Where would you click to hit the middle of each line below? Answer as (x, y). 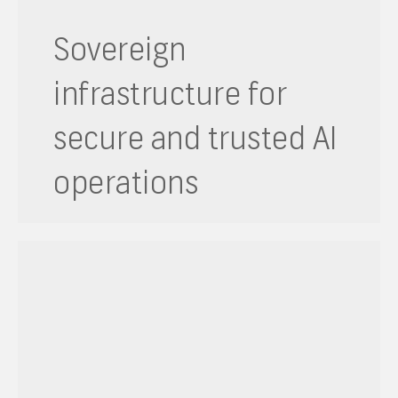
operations (126, 183)
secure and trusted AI (195, 138)
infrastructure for (170, 94)
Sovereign (120, 49)
